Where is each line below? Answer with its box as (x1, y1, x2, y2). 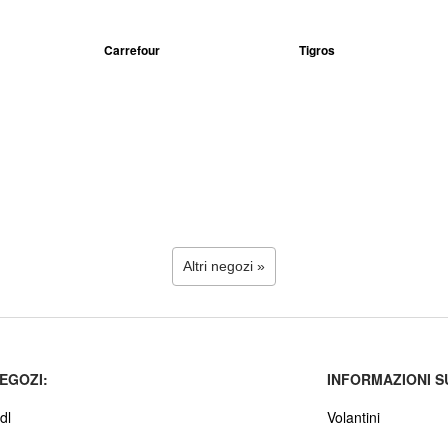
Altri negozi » (183, 258, 265, 274)
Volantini (327, 407, 380, 427)
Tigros (298, 41, 335, 59)
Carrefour (103, 41, 160, 59)
